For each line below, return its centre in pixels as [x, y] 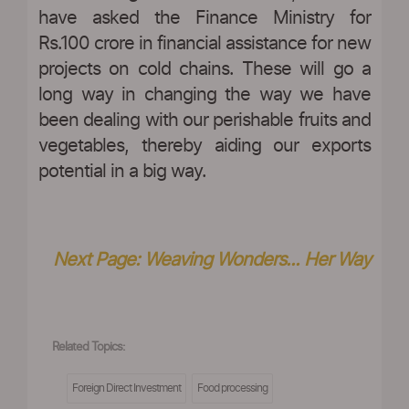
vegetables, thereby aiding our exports [204, 147]
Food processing [232, 388]
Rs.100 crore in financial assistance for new [204, 44]
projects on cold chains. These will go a [204, 70]
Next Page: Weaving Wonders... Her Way [212, 261]
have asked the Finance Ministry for [204, 19]
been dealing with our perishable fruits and [204, 121]
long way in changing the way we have [204, 95]
